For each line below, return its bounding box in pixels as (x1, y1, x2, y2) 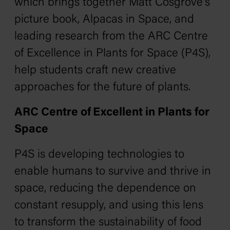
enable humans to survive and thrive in (14, 166, 211, 178)
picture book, (14, 14, 83, 26)
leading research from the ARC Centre (14, 31, 208, 43)
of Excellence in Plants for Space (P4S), (14, 48, 210, 60)
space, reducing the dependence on (14, 183, 196, 195)
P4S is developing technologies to (14, 149, 184, 161)
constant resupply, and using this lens (14, 200, 203, 212)
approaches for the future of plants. (14, 82, 200, 93)
